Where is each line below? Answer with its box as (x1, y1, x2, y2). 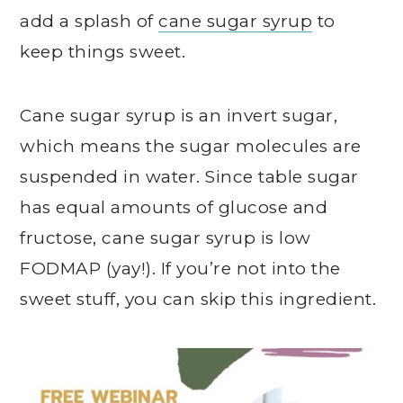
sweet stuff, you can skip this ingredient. (20, 289, 377, 309)
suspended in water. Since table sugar (20, 166, 359, 187)
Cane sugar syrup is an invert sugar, (20, 105, 338, 126)
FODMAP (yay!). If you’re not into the (20, 258, 341, 279)
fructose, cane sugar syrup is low (20, 228, 311, 248)
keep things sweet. (20, 41, 186, 62)
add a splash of (20, 11, 159, 31)
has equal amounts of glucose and (20, 197, 328, 218)
